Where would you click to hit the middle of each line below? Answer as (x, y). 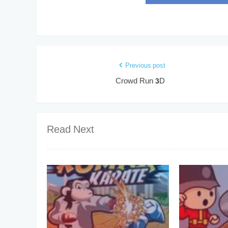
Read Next (70, 130)
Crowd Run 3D (140, 81)
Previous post (145, 66)
